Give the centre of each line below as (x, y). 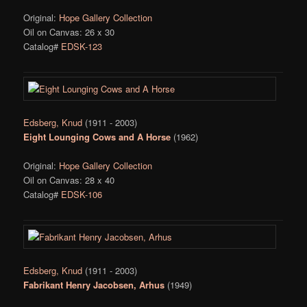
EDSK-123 (82, 47)
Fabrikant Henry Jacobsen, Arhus (94, 285)
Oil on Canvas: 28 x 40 (69, 180)
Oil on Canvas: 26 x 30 (69, 32)
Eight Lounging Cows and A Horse (97, 137)
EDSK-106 (82, 195)
